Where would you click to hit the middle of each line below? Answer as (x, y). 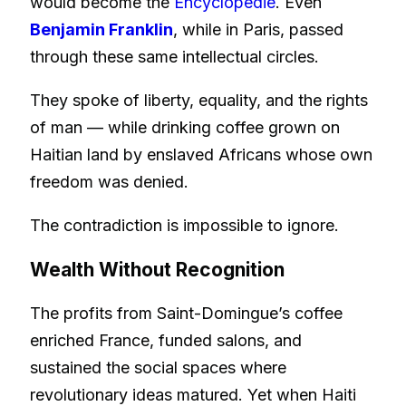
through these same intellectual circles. (174, 56)
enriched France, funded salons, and (166, 340)
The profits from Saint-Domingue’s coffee (186, 313)
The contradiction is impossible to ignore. (184, 225)
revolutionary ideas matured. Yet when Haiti (193, 394)
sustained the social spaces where (158, 367)
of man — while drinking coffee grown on (185, 127)
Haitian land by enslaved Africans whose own (201, 154)
